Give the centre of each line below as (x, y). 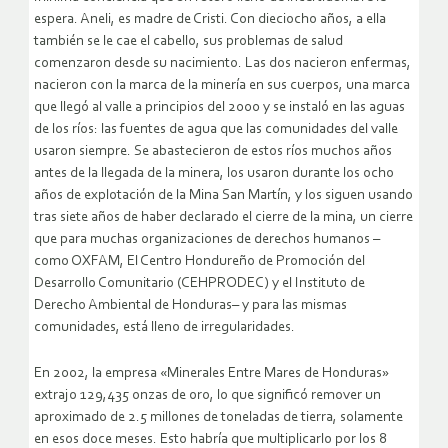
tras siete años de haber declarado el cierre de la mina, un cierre (223, 218)
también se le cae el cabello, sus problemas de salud (188, 42)
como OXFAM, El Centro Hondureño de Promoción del (199, 262)
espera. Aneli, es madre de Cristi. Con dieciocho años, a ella (210, 20)
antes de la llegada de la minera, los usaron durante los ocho (214, 174)
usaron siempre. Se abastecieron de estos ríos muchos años (213, 152)
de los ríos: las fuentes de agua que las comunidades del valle (216, 130)
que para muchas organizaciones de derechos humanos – (207, 240)
